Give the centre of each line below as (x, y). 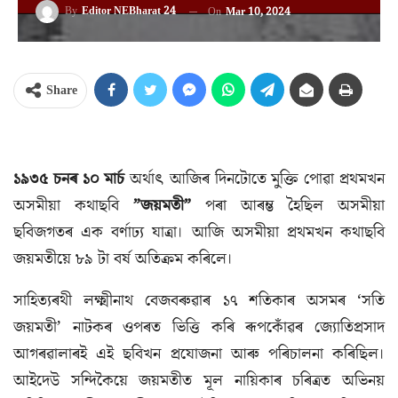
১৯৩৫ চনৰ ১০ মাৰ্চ (69, 179)
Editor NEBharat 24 (129, 12)
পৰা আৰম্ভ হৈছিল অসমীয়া (288, 206)
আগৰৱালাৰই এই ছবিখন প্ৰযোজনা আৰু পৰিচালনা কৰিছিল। (199, 354)
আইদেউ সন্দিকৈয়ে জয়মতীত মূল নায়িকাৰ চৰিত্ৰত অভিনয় (199, 381)
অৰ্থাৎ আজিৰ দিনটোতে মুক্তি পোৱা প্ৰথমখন (255, 179)
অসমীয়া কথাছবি (73, 206)
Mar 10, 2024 (258, 12)
